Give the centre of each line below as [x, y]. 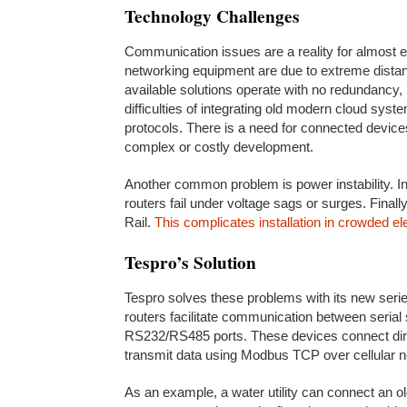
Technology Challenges [212, 16]
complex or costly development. [219, 147]
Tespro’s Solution [190, 262]
